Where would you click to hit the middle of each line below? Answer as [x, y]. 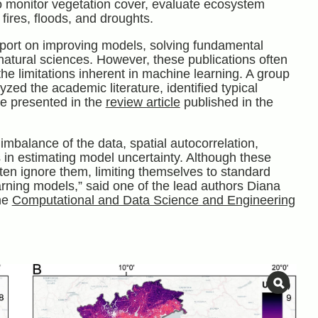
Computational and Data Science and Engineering [153, 201]
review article [143, 103]
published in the [226, 103]
